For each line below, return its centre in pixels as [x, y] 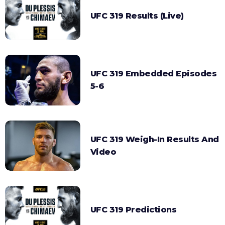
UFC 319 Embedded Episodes [153, 74]
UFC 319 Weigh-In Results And [154, 139]
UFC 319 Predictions [133, 209]
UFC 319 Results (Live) [137, 16]
